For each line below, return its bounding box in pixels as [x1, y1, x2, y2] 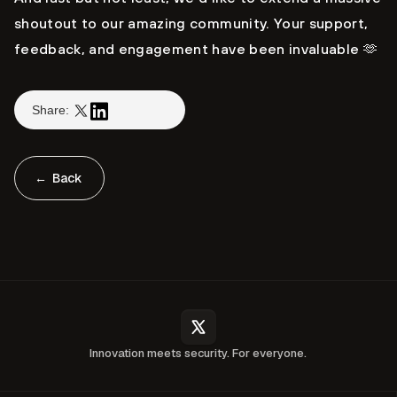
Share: [32, 103, 69, 118]
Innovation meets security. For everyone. [90, 346, 307, 362]
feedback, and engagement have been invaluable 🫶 [14, 41, 378, 58]
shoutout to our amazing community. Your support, [14, 15, 369, 32]
